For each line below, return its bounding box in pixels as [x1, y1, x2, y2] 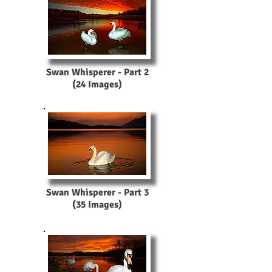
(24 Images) [72, 78, 122, 90]
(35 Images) [72, 199, 122, 211]
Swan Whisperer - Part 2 [46, 66, 149, 78]
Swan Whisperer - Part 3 [46, 186, 149, 199]
